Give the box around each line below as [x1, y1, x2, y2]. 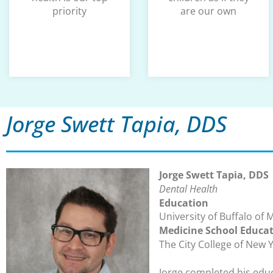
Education [159, 196, 208, 210]
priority [52, 4, 87, 18]
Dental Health [159, 182, 218, 196]
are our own [180, 4, 236, 18]
